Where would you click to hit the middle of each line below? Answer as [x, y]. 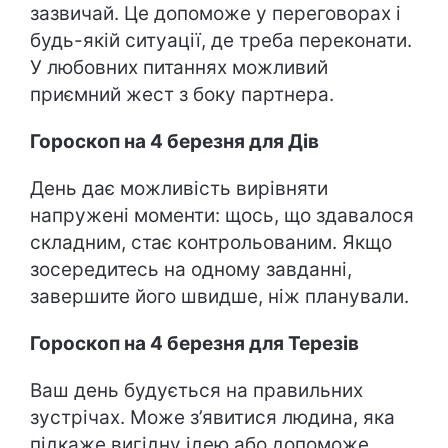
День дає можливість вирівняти [179, 188]
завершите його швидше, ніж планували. [219, 296]
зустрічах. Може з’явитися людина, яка [212, 417]
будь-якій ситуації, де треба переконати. [221, 40]
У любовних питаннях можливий [179, 67]
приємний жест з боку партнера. [182, 94]
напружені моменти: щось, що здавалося [222, 215]
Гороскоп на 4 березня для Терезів [194, 343]
